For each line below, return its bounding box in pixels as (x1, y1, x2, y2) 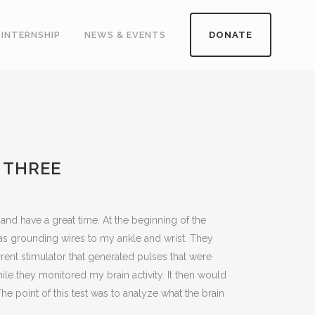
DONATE (209, 30, 252, 40)
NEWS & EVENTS (84, 30, 166, 40)
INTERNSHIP (1, 30, 60, 40)
